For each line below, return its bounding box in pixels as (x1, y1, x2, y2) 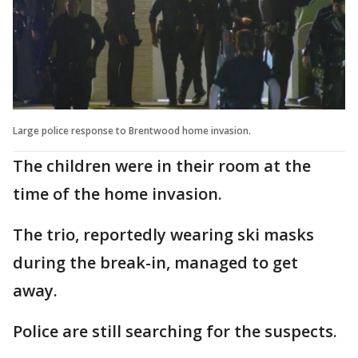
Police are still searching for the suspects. (13, 320, 337, 342)
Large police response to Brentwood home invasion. (13, 123, 251, 137)
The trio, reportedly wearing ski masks (13, 223, 314, 245)
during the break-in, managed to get (13, 251, 298, 273)
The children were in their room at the (13, 154, 311, 177)
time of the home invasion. (13, 182, 222, 205)
